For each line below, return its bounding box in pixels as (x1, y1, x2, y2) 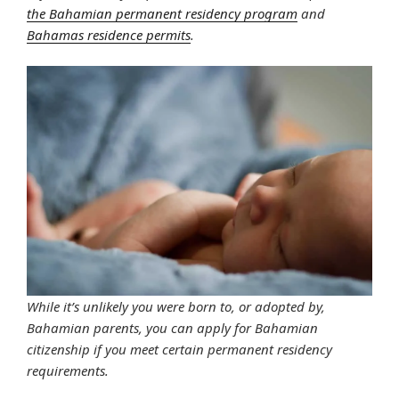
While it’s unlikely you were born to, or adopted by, (27, 297, 325, 316)
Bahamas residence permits (27, 26, 191, 45)
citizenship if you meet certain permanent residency (27, 340, 332, 359)
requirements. (27, 362, 109, 380)
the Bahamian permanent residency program (27, 4, 297, 23)
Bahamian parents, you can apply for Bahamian (27, 319, 318, 338)
